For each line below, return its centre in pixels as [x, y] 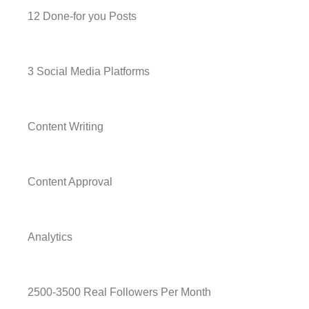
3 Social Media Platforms [89, 71]
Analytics [51, 237]
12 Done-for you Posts [83, 16]
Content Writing [66, 127]
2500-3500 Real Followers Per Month [119, 292]
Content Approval [70, 182]
